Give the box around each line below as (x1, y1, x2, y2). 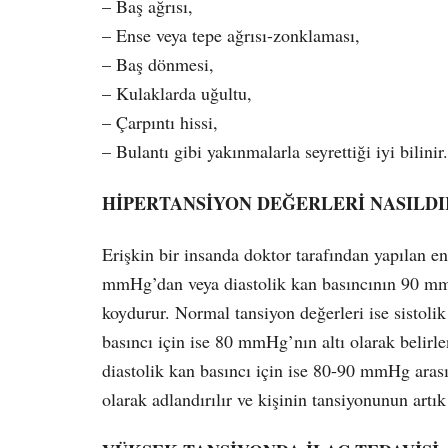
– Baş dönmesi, (102, 52, 214, 77)
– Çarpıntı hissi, (102, 110, 218, 135)
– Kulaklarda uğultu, (102, 81, 252, 106)
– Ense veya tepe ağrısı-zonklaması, (102, 23, 360, 48)
